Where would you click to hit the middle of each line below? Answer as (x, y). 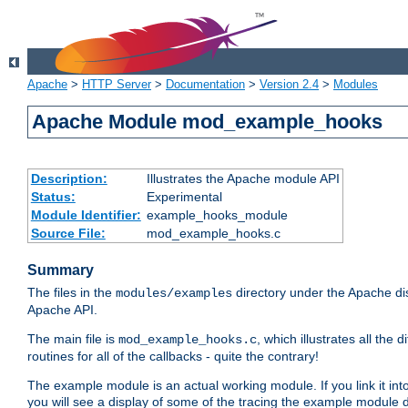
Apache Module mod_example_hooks (208, 122)
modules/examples (174, 294)
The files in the (71, 293)
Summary (61, 270)
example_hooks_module (217, 215)
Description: (69, 179)
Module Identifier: (86, 215)
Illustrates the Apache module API (243, 179)
